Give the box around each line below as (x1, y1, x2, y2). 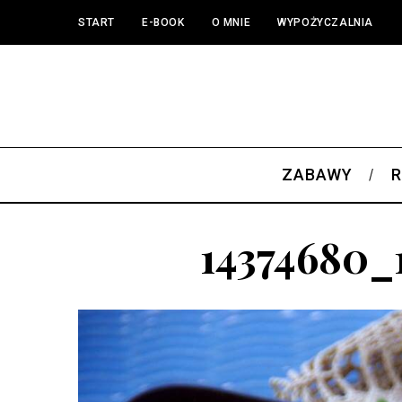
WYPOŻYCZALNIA (277, 16, 374, 29)
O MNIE (211, 16, 251, 29)
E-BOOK (142, 16, 185, 29)
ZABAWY (282, 165, 353, 184)
